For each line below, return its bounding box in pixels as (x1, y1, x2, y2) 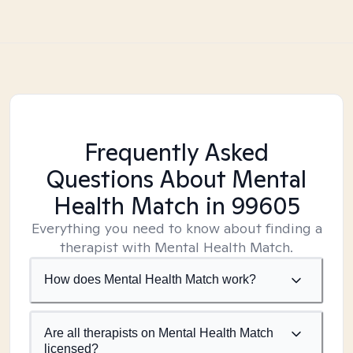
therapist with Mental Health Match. (60, 238, 293, 256)
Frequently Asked (84, 136, 269, 168)
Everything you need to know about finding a (31, 219, 322, 237)
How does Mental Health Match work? (44, 273, 256, 286)
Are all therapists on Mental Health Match (44, 326, 273, 340)
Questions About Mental (46, 163, 307, 195)
